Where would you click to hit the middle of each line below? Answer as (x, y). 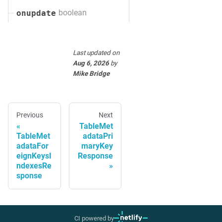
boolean (72, 13)
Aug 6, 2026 (91, 63)
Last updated (91, 53)
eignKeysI (34, 156)
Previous (30, 115)
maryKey (97, 146)
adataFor (32, 146)
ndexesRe (34, 166)
